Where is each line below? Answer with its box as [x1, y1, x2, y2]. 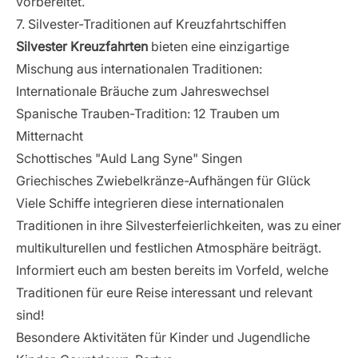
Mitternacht [16, 128, 83, 144]
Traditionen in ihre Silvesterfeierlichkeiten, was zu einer [16, 217, 341, 233]
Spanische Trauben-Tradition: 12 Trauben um [16, 105, 280, 121]
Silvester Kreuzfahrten [16, 38, 148, 54]
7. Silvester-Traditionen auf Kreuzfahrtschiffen [16, 16, 286, 32]
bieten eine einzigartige [148, 38, 289, 54]
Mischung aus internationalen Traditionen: [16, 61, 262, 77]
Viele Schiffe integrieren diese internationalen [16, 195, 284, 211]
